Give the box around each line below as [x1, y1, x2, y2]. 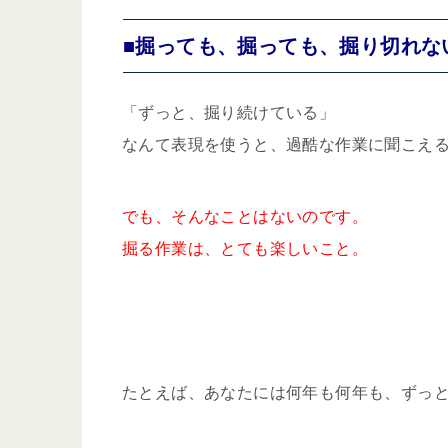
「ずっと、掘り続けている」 [122, 104, 336, 121]
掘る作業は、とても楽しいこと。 [122, 240, 368, 257]
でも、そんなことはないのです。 [122, 208, 368, 225]
